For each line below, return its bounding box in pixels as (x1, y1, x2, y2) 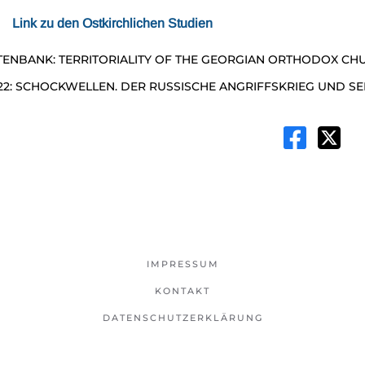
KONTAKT (155, 284, 210, 297)
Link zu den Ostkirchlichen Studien (12, 15, 213, 30)
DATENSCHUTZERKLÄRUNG (102, 311, 263, 323)
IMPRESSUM (146, 257, 219, 270)
